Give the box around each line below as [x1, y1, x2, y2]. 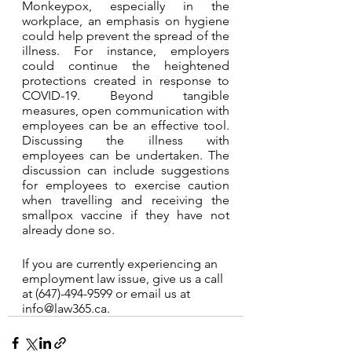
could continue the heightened [22, 58, 229, 73]
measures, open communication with [22, 103, 229, 118]
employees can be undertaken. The [22, 148, 229, 163]
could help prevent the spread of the [22, 28, 229, 43]
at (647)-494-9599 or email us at [22, 286, 193, 301]
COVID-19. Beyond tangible [22, 88, 229, 103]
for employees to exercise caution [22, 178, 229, 192]
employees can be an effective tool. [22, 118, 229, 133]
